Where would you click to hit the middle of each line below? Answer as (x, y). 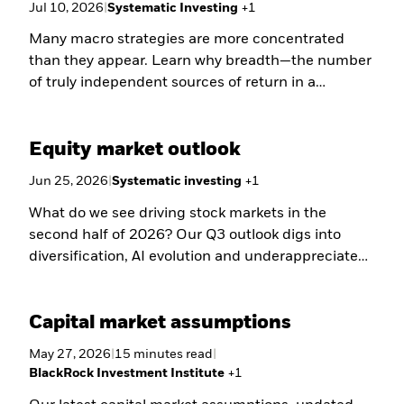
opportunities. (77, 278)
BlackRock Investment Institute (127, 374)
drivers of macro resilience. (120, 127)
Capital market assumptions (161, 323)
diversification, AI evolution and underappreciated (198, 257)
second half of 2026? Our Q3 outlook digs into (185, 235)
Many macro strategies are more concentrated (187, 40)
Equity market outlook (135, 150)
